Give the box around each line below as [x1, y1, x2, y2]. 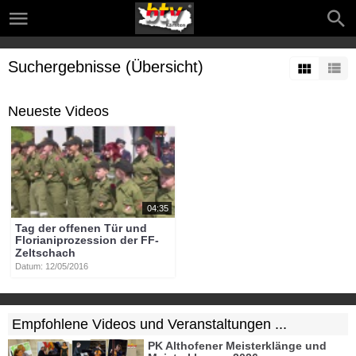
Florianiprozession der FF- [15, 234, 160, 247]
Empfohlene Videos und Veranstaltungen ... [12, 315, 287, 332]
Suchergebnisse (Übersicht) [8, 58, 203, 75]
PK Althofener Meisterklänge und [148, 339, 327, 353]
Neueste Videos [8, 103, 109, 119]
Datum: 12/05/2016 [15, 261, 89, 271]
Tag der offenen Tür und [15, 222, 148, 235]
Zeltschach [15, 246, 76, 259]
